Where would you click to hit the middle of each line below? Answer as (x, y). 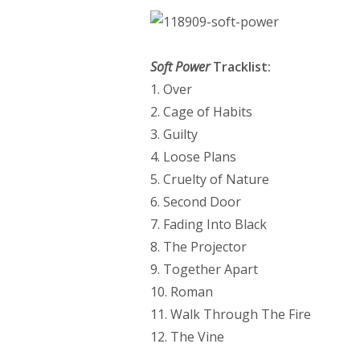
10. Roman (182, 292)
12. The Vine (187, 337)
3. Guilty (174, 135)
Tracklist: (240, 67)
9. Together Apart (204, 270)
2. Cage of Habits (201, 112)
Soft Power (180, 67)
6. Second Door (196, 202)
